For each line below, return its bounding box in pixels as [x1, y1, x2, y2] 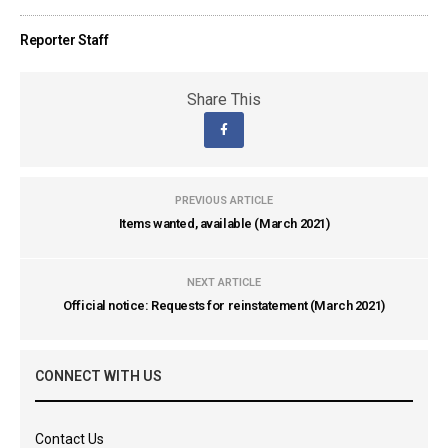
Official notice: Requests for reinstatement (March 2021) [63, 298, 385, 313]
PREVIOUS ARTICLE [175, 194, 273, 207]
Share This [187, 90, 261, 109]
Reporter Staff [20, 32, 109, 48]
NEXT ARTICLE [187, 276, 261, 289]
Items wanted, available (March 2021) [118, 216, 330, 231]
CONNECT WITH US [35, 368, 162, 384]
